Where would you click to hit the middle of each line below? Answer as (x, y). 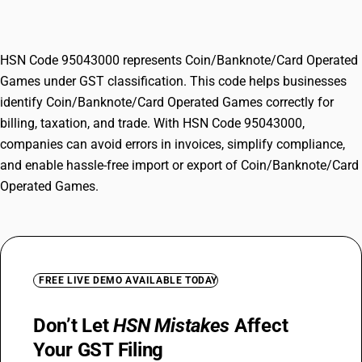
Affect (259, 326)
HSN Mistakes (172, 326)
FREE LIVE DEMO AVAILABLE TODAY (128, 280)
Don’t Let (74, 326)
